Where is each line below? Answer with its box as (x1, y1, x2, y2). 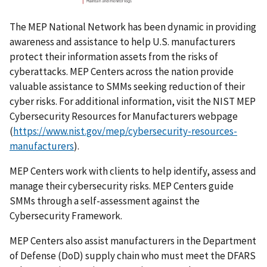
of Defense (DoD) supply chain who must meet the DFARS (10, 249, 256, 262)
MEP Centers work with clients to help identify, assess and (10, 164, 256, 178)
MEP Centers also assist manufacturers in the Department (10, 234, 256, 247)
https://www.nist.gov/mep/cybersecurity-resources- (13, 124, 237, 138)
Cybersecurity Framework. (10, 209, 122, 222)
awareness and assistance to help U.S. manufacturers (10, 35, 235, 48)
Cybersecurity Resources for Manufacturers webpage (10, 109, 238, 123)
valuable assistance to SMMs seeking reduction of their (10, 79, 245, 93)
